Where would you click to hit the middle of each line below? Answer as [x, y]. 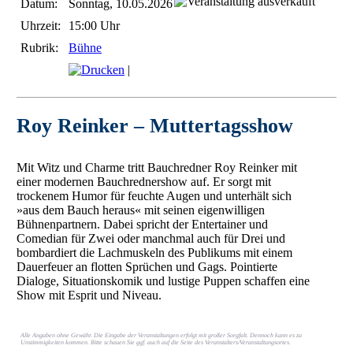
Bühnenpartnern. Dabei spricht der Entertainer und [142, 225]
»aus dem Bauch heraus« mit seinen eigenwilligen [140, 210]
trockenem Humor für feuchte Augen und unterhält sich [154, 196]
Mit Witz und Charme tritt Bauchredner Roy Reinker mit [156, 168]
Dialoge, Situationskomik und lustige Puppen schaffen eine [163, 281]
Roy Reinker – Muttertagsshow [154, 126]
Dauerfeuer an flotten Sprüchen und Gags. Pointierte [147, 267]
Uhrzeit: [40, 25]
